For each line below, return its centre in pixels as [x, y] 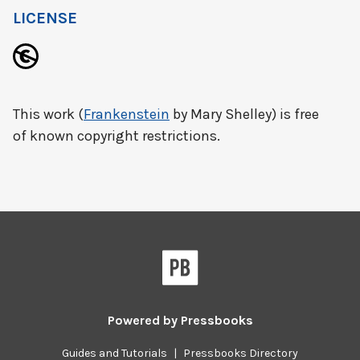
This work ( [48, 114]
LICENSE [45, 18]
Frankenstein [127, 114]
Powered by [144, 320]
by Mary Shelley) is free [244, 114]
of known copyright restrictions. [117, 136]
